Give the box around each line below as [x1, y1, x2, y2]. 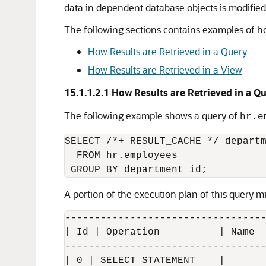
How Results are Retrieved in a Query [88, 45, 247, 58]
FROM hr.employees [65, 150, 178, 161]
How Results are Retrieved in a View [88, 64, 242, 76]
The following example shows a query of [64, 109, 240, 122]
